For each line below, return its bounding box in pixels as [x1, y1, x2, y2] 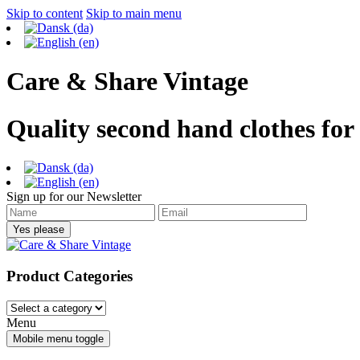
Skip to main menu [86, 6, 182, 20]
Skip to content [6, 6, 83, 20]
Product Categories [6, 268, 133, 285]
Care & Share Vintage [6, 67, 248, 96]
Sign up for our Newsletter [6, 190, 141, 204]
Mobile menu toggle [13, 332, 104, 345]
